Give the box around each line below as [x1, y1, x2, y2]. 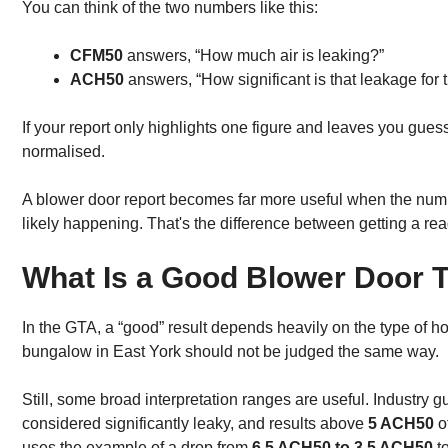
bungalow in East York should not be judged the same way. [22, 342, 439, 360]
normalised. [22, 142, 105, 160]
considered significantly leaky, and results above [22, 414, 368, 432]
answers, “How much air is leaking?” [123, 46, 384, 64]
